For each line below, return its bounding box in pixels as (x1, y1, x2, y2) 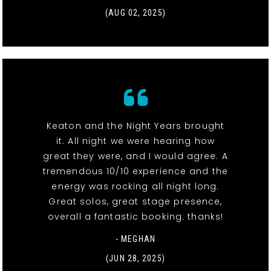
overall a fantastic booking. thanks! (47, 210, 224, 223)
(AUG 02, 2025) (105, 7, 166, 18)
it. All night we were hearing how (56, 134, 215, 147)
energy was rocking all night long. (51, 180, 220, 192)
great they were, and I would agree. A (43, 149, 228, 162)
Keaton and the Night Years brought (46, 119, 225, 132)
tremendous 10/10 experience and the (42, 165, 229, 177)
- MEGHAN (116, 233, 155, 244)
